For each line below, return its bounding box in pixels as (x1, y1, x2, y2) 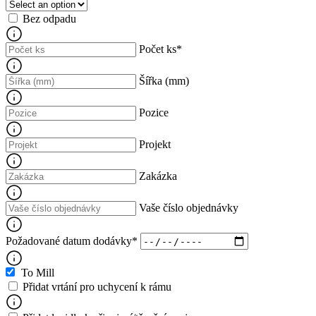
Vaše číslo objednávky (139, 202, 238, 214)
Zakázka (139, 170, 177, 183)
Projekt (139, 138, 171, 151)
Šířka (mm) (139, 75, 189, 87)
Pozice (139, 107, 169, 119)
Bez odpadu (23, 13, 76, 25)
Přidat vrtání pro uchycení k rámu (23, 281, 171, 293)
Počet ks (139, 43, 176, 56)
